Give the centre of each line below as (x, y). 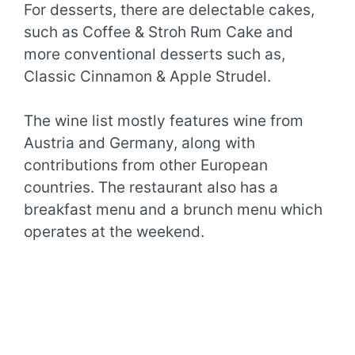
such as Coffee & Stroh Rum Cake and (158, 32)
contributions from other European (146, 166)
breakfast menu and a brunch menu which (173, 210)
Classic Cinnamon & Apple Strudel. (147, 76)
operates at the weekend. (114, 232)
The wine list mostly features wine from (164, 121)
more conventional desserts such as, (155, 54)
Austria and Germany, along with (139, 143)
